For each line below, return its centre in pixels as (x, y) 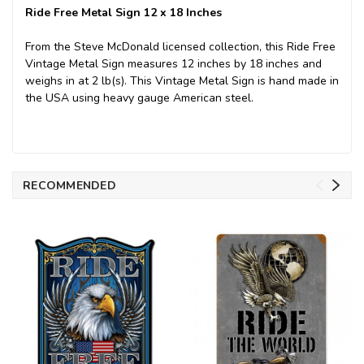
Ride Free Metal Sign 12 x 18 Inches (123, 13)
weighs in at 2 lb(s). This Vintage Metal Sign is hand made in (182, 81)
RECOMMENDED (69, 186)
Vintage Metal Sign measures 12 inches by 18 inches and (173, 64)
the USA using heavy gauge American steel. (139, 98)
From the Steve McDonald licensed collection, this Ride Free (180, 47)
